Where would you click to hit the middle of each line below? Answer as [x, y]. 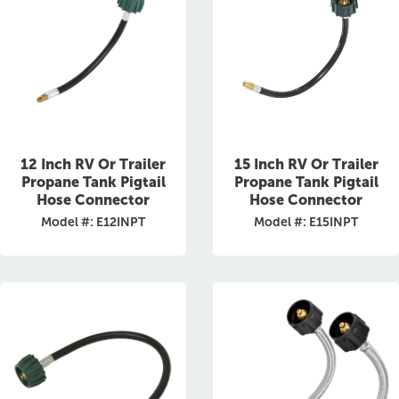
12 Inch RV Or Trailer [93, 164]
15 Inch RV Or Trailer [306, 164]
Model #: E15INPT [306, 222]
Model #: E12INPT [93, 222]
